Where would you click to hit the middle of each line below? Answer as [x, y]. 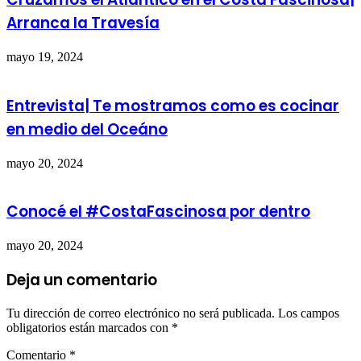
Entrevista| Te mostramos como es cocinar [173, 106]
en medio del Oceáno [87, 129]
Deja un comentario [82, 280]
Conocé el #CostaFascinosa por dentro [158, 212]
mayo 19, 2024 [45, 57]
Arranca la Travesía [83, 23]
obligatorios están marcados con [89, 328]
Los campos [309, 313]
